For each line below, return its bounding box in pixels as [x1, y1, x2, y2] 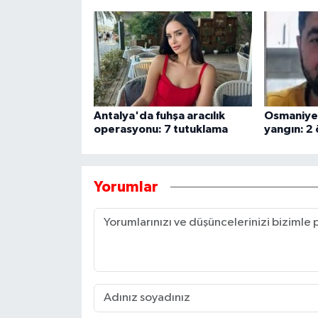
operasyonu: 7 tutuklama [93, 123, 228, 135]
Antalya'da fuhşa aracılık [93, 109, 225, 121]
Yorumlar [93, 180, 158, 195]
